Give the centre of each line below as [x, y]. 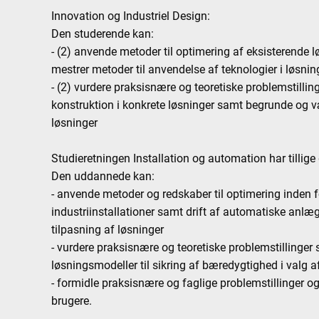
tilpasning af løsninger [108, 230]
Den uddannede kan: [103, 176]
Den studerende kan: [103, 34]
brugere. [72, 301]
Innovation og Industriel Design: [131, 16]
